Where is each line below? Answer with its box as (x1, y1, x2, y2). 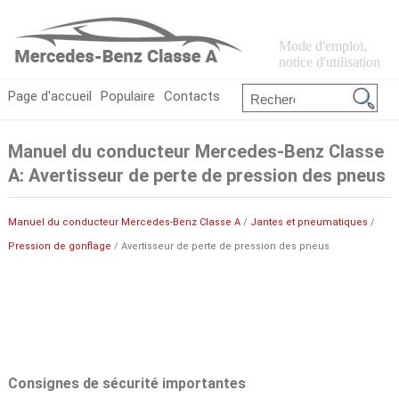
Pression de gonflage (7, 240, 111, 252)
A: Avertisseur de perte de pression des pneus (7, 165, 386, 187)
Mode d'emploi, (278, 38, 367, 53)
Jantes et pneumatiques (249, 216, 368, 228)
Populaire (100, 88, 155, 104)
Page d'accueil (7, 88, 92, 104)
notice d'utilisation (278, 54, 380, 69)
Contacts (163, 88, 220, 104)
